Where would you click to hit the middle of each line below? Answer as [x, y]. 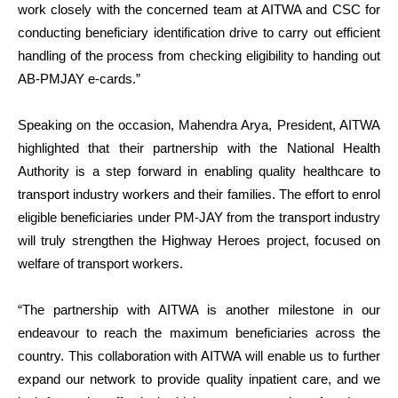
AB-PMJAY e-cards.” [79, 78]
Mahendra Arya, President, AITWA [280, 124]
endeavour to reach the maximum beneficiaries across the [199, 332]
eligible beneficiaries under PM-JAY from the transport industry [199, 217]
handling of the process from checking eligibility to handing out [199, 55]
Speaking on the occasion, [96, 124]
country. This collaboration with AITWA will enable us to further [199, 355]
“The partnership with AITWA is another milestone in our [199, 309]
